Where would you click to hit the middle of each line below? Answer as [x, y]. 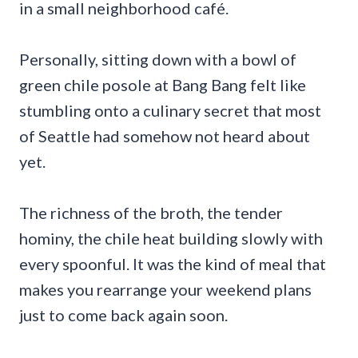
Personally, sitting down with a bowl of [158, 59]
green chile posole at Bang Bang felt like [163, 84]
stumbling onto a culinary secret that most [170, 110]
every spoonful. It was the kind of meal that [173, 263]
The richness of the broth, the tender [151, 212]
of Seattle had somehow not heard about [165, 135]
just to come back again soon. [123, 314]
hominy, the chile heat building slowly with [171, 238]
